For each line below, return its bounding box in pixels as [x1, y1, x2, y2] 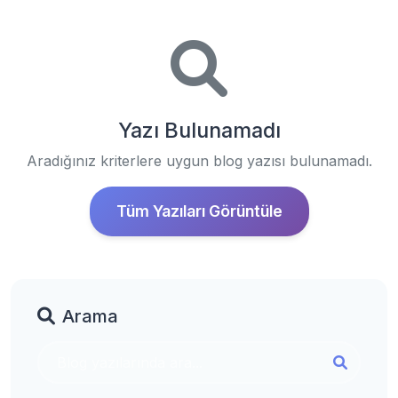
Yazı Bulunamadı [117, 117, 281, 143]
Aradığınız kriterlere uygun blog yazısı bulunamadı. [26, 152, 372, 170]
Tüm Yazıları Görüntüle [115, 202, 283, 220]
